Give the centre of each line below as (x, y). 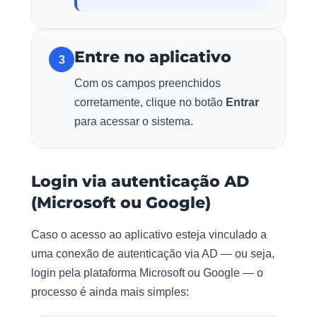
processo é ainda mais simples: (110, 292)
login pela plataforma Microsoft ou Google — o (147, 273)
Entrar (242, 103)
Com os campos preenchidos (148, 83)
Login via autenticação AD (140, 182)
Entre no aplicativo (153, 57)
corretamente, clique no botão (150, 103)
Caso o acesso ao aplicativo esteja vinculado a (149, 235)
